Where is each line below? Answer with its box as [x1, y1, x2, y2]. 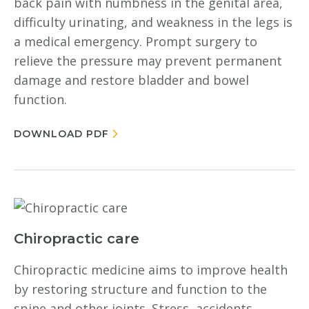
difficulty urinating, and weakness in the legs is [14, 14, 292, 30]
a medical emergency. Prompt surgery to [14, 33, 257, 50]
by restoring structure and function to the [14, 281, 267, 297]
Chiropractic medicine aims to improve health [14, 261, 288, 278]
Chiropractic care [14, 230, 139, 247]
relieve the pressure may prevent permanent [14, 52, 282, 69]
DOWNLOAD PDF [14, 128, 109, 140]
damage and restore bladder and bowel [14, 72, 249, 88]
